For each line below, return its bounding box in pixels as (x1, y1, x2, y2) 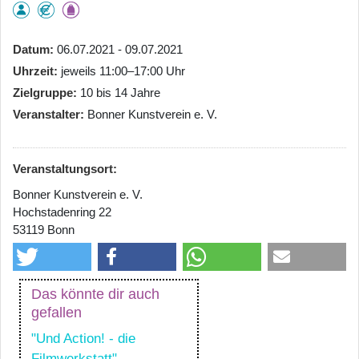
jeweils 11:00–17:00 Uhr (61, 63, 185, 78)
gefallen (31, 304, 82, 321)
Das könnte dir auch (31, 285, 159, 302)
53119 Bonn (13, 222, 75, 236)
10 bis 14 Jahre (80, 85, 160, 99)
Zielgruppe (13, 85, 73, 99)
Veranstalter (13, 107, 80, 121)
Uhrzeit (13, 63, 54, 78)
